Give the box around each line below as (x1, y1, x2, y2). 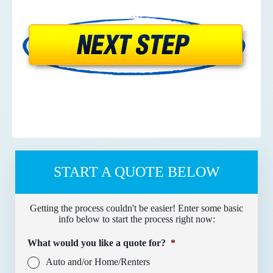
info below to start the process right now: (58, 213, 215, 224)
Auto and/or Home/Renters (46, 256, 150, 267)
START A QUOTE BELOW (53, 163, 220, 180)
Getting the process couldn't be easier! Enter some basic (30, 202, 243, 213)
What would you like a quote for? (27, 237, 166, 248)
